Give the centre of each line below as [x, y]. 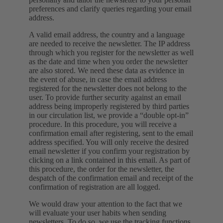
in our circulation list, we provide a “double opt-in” [109, 115]
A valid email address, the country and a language [107, 34]
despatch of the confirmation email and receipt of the [111, 178]
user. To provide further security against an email [105, 97]
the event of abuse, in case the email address [98, 79]
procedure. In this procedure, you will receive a [103, 124]
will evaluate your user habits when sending [98, 213]
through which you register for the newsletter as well [111, 52]
